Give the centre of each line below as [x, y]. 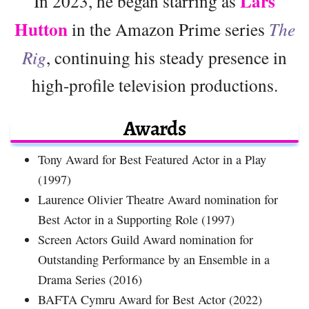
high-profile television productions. [154, 84]
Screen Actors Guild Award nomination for [146, 239]
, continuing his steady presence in [167, 57]
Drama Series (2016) [90, 279]
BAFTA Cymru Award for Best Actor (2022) [150, 299]
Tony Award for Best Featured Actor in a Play [152, 159]
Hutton [41, 29]
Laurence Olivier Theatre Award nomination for [158, 199]
